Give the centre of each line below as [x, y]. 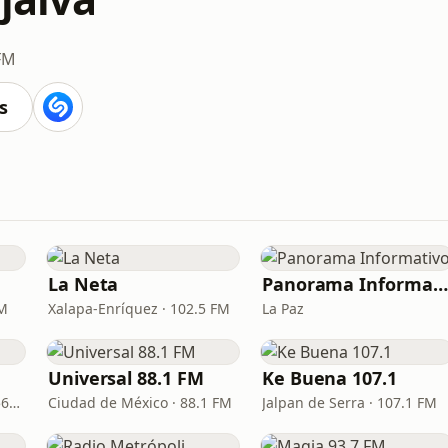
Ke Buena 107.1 [329, 378]
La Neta [83, 284]
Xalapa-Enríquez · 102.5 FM [139, 308]
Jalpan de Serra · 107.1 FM [349, 402]
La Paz [283, 308]
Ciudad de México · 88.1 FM [140, 402]
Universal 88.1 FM [126, 378]
